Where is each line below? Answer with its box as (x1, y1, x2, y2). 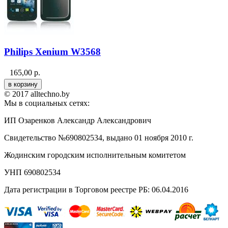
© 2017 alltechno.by (4, 90, 70, 99)
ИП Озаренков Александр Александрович (4, 116, 151, 125)
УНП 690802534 (4, 168, 61, 177)
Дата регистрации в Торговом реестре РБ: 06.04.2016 (4, 185, 188, 194)
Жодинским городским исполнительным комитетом (4, 151, 186, 160)
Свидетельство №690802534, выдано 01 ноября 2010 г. (4, 133, 193, 142)
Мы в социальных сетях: (4, 99, 90, 108)
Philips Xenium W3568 (4, 46, 101, 57)
